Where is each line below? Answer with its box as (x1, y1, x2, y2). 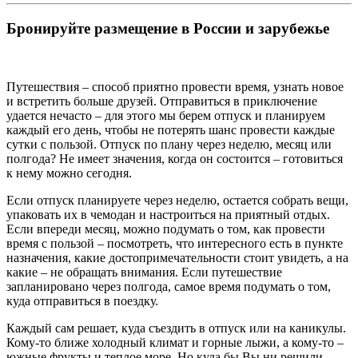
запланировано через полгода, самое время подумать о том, (6, 279, 331, 293)
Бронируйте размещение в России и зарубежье (6, 19, 329, 37)
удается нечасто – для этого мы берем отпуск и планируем (6, 108, 325, 122)
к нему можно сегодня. (6, 165, 132, 180)
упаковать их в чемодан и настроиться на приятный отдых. (6, 207, 330, 221)
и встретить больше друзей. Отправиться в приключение (6, 93, 317, 108)
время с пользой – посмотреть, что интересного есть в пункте (6, 236, 343, 250)
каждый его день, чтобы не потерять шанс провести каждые (6, 122, 335, 137)
